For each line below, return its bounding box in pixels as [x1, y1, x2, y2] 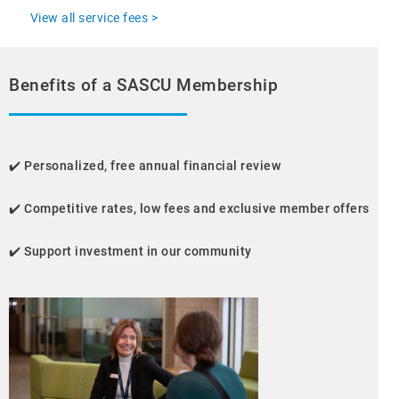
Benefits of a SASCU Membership [9, 76, 278, 96]
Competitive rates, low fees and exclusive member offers [24, 201, 370, 216]
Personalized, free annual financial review [24, 159, 281, 174]
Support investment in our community [24, 244, 252, 259]
